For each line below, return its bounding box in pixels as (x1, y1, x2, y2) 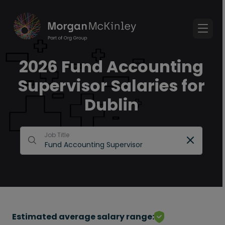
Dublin (84, 93, 139, 116)
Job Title (44, 131, 69, 139)
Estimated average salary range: (12, 211, 154, 222)
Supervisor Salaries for (18, 74, 205, 97)
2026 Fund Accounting (19, 55, 203, 78)
